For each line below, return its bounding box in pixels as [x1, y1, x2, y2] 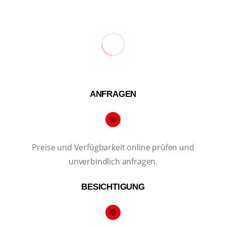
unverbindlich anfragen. [68, 156, 158, 167]
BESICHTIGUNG [81, 182, 145, 192]
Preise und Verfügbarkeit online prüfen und [32, 142, 194, 153]
